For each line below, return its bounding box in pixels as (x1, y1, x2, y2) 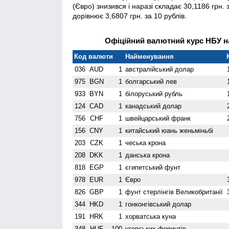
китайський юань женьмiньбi (125, 126, 214, 134)
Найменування (125, 52, 174, 60)
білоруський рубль (125, 89, 183, 98)
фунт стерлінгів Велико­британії (125, 188, 223, 196)
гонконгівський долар (125, 200, 192, 208)
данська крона (125, 151, 170, 159)
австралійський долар (125, 65, 194, 73)
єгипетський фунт (125, 163, 181, 171)
